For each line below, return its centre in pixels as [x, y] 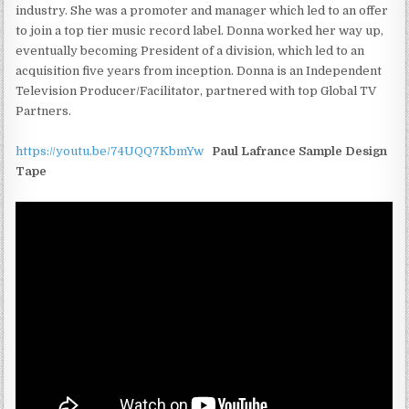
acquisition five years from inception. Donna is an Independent [199, 70]
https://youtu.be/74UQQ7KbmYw [110, 151]
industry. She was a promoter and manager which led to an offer [202, 10]
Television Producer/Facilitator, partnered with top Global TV [196, 90]
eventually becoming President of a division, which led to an [190, 50]
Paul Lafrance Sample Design [300, 151]
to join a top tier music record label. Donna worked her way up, [200, 30]
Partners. [44, 110]
